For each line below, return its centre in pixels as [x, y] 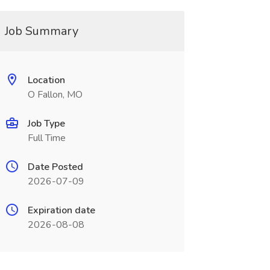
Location [46, 80]
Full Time [46, 138]
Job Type [46, 124]
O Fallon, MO [55, 95]
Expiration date [61, 210]
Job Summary [41, 31]
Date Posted [55, 167]
